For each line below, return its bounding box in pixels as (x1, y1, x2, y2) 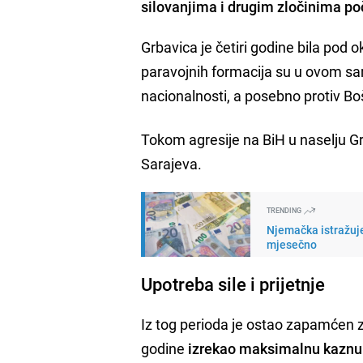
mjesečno (267, 236, 318, 252)
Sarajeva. (141, 153, 203, 173)
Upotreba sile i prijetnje (141, 271, 326, 296)
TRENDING (267, 204, 304, 216)
